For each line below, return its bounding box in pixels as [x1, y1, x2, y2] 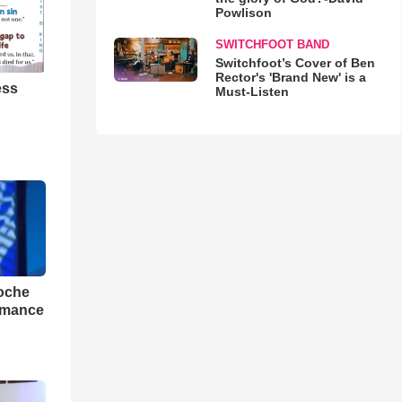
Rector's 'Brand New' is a [214, 70, 366, 84]
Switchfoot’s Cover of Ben [214, 56, 375, 70]
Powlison [214, 5, 272, 20]
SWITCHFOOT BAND [214, 38, 329, 51]
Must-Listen [214, 84, 289, 99]
